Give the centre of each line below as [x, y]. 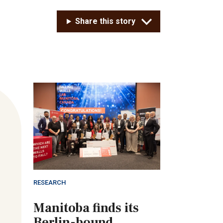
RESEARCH [50, 183]
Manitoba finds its [86, 208]
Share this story [105, 21]
